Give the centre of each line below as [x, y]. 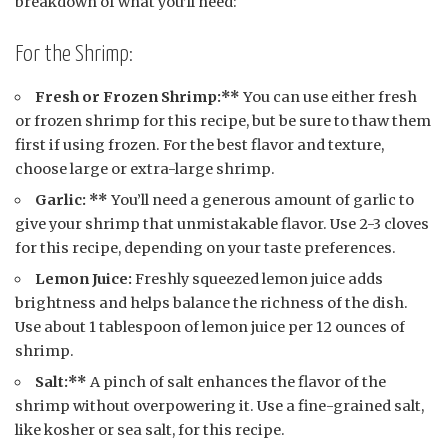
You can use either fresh [329, 97]
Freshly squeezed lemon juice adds [258, 279]
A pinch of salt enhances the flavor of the [237, 382]
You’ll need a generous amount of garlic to [261, 200]
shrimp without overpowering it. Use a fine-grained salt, [219, 406]
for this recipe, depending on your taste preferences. [205, 248]
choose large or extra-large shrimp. [145, 169]
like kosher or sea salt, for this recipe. [150, 430]
